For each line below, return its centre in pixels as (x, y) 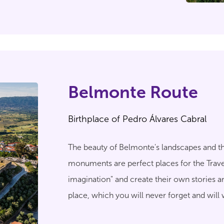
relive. (79, 211)
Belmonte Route (133, 92)
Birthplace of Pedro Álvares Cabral (137, 119)
